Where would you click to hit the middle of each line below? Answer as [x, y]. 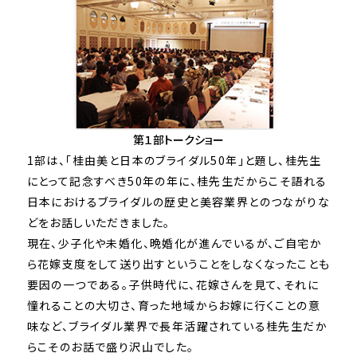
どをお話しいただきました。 [98, 223]
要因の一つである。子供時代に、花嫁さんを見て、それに [173, 285]
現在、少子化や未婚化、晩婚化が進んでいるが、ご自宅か [174, 243]
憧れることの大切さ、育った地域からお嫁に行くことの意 [173, 306]
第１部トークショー [178, 140]
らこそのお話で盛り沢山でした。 [110, 347]
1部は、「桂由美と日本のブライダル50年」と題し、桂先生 [174, 161]
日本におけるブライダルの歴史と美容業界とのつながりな [178, 202]
